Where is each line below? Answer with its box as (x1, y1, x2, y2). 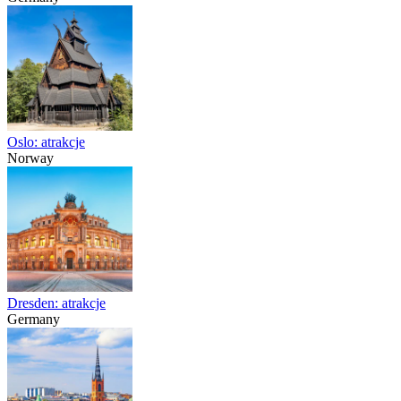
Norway (7, 150, 54, 166)
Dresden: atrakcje (7, 295, 106, 311)
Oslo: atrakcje (7, 134, 85, 150)
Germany (7, 311, 60, 328)
